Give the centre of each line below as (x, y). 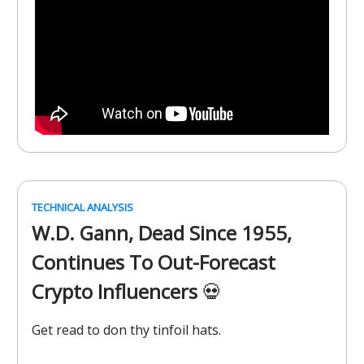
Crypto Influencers (117, 291)
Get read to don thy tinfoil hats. (126, 329)
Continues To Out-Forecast (154, 262)
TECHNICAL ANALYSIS (82, 207)
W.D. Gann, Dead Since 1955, (162, 232)
